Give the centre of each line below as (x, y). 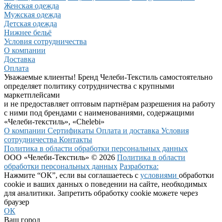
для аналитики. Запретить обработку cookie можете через (101, 193)
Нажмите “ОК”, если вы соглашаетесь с (72, 175)
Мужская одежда (32, 15)
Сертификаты (72, 131)
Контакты (76, 140)
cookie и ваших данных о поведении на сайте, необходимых (106, 184)
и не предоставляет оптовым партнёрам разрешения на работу (110, 104)
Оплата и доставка (129, 131)
